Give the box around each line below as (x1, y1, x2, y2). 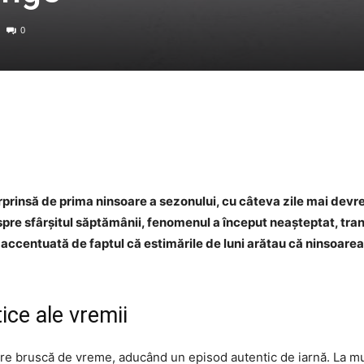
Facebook (63, 138, 104, 151)
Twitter (169, 138, 198, 151)
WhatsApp (262, 138, 305, 151)
